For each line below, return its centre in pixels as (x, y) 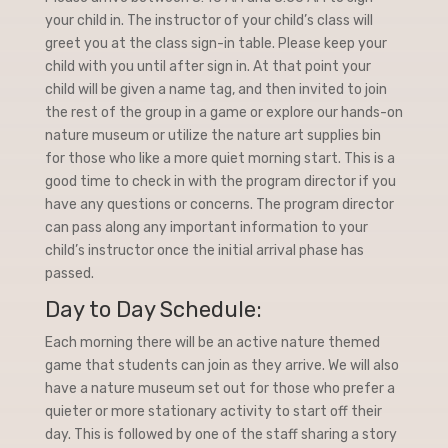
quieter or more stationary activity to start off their (213, 411)
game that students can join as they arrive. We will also (221, 365)
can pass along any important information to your (206, 227)
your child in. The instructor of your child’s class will (208, 20)
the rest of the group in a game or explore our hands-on (223, 112)
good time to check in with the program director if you (220, 181)
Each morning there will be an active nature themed (212, 342)
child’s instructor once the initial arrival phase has (204, 250)
